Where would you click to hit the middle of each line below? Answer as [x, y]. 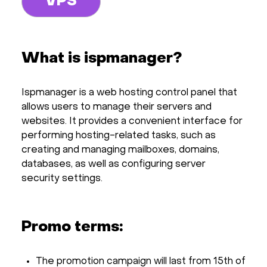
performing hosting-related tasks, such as [119, 136]
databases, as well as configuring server [114, 164]
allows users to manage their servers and [117, 107]
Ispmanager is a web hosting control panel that [129, 93]
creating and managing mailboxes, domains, [120, 150]
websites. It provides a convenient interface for [132, 121]
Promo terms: [72, 227]
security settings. [62, 178]
